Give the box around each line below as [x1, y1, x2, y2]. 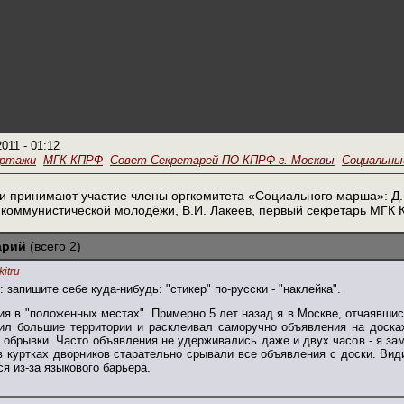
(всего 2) [26, 239, 81, 253]
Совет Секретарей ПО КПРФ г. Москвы [110, 153, 335, 167]
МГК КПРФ [43, 153, 103, 167]
